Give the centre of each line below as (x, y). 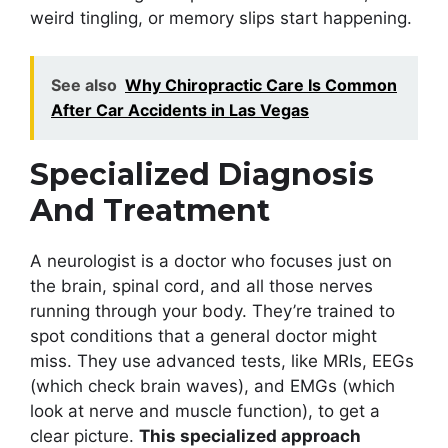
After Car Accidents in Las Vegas (180, 110)
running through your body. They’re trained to (212, 311)
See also (84, 85)
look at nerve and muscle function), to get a (205, 411)
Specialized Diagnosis (202, 175)
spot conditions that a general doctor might (203, 336)
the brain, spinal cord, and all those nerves (201, 286)
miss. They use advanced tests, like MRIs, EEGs (222, 361)
